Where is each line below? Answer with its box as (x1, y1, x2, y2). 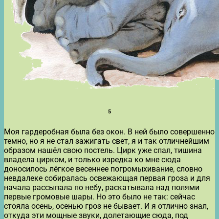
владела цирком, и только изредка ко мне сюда (4, 154, 181, 164)
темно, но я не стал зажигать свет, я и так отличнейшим (4, 136, 209, 146)
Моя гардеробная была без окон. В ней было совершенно (4, 127, 215, 136)
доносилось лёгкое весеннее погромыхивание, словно (4, 164, 202, 174)
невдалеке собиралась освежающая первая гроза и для (4, 173, 210, 183)
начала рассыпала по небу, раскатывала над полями (4, 182, 199, 192)
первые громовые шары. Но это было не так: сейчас (4, 192, 195, 201)
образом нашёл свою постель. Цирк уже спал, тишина (4, 145, 202, 155)
